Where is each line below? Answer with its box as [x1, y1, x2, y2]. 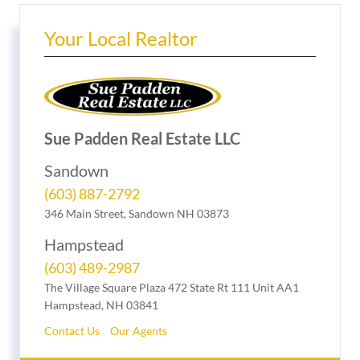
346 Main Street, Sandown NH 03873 [44, 206, 229, 220]
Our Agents [110, 323, 167, 337]
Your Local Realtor [44, 26, 198, 50]
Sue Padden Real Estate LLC [44, 128, 240, 148]
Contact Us [44, 323, 100, 337]
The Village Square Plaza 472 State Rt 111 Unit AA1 [44, 280, 299, 294]
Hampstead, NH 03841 [44, 297, 158, 312]
